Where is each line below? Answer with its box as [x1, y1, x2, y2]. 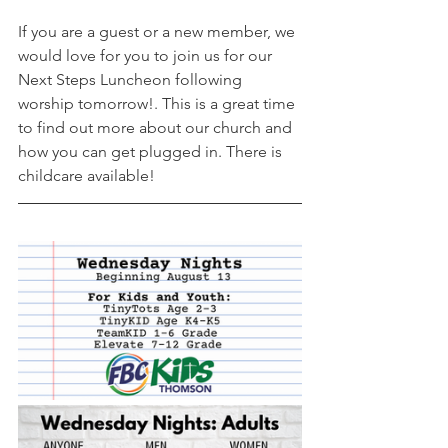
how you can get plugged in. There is [18, 142, 286, 162]
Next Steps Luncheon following [18, 70, 246, 90]
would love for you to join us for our [18, 46, 276, 66]
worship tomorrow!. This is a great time [18, 94, 299, 114]
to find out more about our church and [18, 118, 296, 138]
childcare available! [18, 166, 159, 186]
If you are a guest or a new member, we [18, 22, 299, 42]
